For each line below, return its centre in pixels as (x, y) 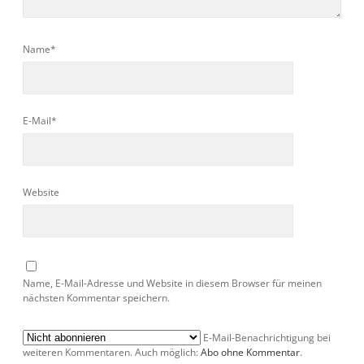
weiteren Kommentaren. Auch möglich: (112, 352)
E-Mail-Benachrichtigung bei (266, 337)
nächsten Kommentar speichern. (96, 297)
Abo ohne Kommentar (250, 352)
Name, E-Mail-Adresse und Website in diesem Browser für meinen (172, 283)
